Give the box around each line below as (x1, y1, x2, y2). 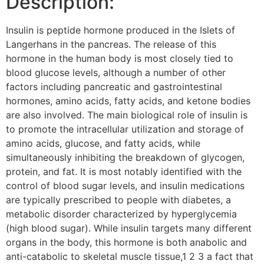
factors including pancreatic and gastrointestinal (6, 80, 222, 93)
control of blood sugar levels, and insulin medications (6, 179, 245, 192)
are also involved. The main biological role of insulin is (6, 108, 247, 121)
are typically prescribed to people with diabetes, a (6, 193, 231, 206)
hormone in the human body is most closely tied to (6, 52, 233, 64)
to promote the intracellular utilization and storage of (6, 123, 244, 135)
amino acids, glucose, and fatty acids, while (6, 137, 200, 149)
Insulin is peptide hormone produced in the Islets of (6, 24, 235, 36)
